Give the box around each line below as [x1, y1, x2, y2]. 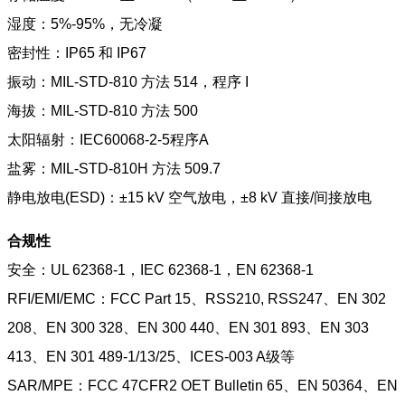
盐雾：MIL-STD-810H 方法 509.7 [7, 160, 221, 176]
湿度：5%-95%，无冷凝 [7, 15, 163, 32]
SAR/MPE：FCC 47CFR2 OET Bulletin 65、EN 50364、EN [7, 377, 398, 393]
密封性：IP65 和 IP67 [7, 44, 146, 61]
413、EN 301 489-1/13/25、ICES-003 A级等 [7, 348, 295, 364]
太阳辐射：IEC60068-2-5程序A [7, 131, 209, 147]
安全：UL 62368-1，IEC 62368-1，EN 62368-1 [7, 261, 314, 278]
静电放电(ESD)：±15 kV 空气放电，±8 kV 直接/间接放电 [7, 189, 372, 205]
